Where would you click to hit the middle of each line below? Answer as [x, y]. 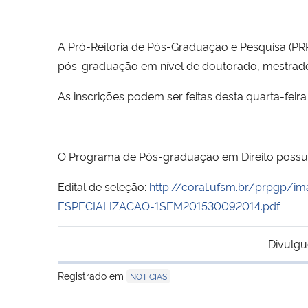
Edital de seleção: [103, 186]
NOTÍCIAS [148, 276]
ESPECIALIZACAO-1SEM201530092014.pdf [169, 205]
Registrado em [92, 275]
